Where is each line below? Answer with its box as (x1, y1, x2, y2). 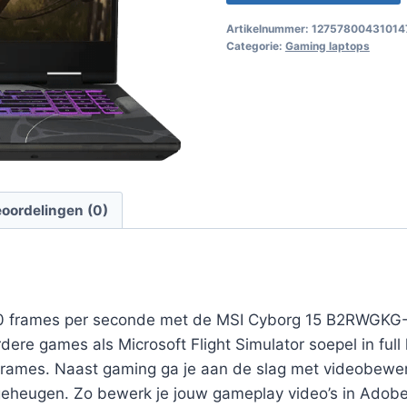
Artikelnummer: (225, 21, 312, 35)
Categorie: (225, 38, 285, 53)
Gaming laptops (284, 38, 370, 53)
